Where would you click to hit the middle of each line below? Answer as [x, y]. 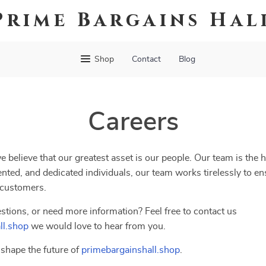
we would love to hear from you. [97, 226]
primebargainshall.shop [131, 250]
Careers [133, 122]
